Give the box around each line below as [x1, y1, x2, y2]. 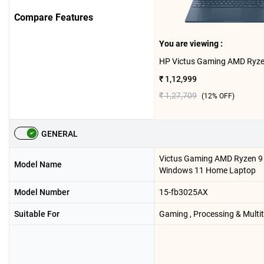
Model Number [14, 187, 70, 197]
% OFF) [212, 92, 235, 100]
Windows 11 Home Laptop [159, 166, 256, 175]
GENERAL [41, 129, 78, 138]
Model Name [14, 160, 62, 169]
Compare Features [14, 12, 93, 23]
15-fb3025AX [159, 187, 208, 197]
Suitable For [14, 209, 60, 219]
